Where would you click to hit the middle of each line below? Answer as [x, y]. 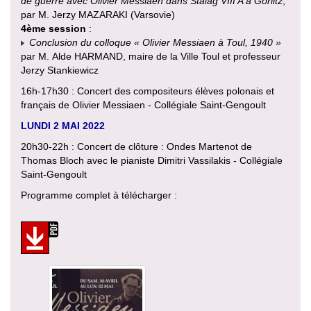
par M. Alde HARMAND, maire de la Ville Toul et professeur [151, 57]
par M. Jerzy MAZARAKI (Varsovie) [98, 15]
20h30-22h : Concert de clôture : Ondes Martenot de [136, 147]
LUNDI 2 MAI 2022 [63, 126]
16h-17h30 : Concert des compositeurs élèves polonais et [148, 91]
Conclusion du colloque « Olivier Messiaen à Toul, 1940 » [155, 43]
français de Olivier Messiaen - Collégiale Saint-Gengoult [143, 105]
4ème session [53, 29]
